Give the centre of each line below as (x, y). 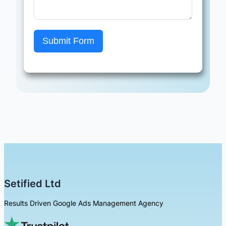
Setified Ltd (33, 184)
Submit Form (68, 41)
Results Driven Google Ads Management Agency (84, 203)
